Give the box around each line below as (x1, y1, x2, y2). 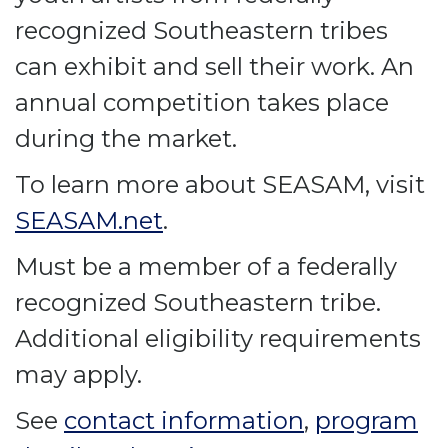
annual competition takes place (15, 88, 389, 117)
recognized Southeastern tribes (15, 16, 388, 45)
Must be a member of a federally (15, 252, 397, 281)
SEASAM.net (15, 206, 163, 235)
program (315, 406, 418, 435)
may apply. (15, 360, 142, 389)
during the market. (15, 124, 237, 153)
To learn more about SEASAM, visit (15, 170, 425, 199)
